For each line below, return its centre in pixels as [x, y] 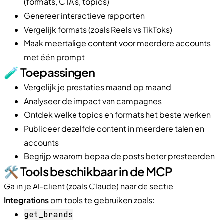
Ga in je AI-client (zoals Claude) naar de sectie [89, 186]
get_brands [48, 214]
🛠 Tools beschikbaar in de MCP [88, 171]
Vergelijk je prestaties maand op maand [97, 87]
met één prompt [54, 57]
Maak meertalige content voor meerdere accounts [117, 43]
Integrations [26, 200]
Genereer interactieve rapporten [84, 15]
